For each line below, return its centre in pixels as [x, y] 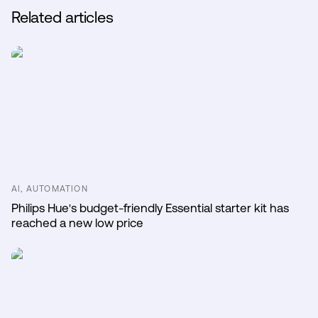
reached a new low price [77, 223]
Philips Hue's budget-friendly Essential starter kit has [150, 208]
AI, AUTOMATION [50, 188]
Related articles [62, 17]
